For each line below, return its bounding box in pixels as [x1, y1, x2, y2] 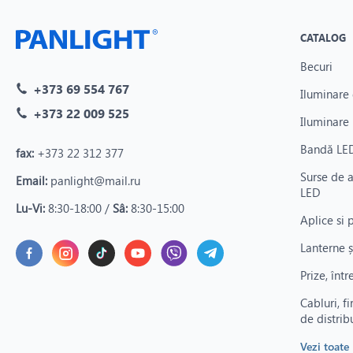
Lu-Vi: [16, 199, 45, 216]
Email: [16, 172, 47, 188]
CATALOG [299, 31, 347, 44]
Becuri [299, 58, 333, 74]
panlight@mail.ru [47, 172, 140, 188]
